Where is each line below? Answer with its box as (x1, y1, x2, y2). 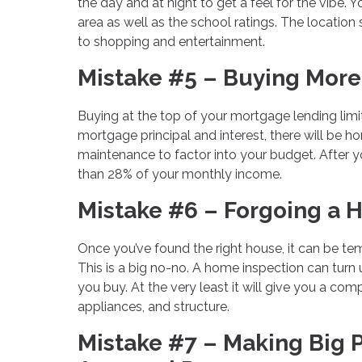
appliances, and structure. (78, 299, 233, 315)
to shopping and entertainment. (78, 33, 265, 49)
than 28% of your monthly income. (78, 166, 285, 183)
